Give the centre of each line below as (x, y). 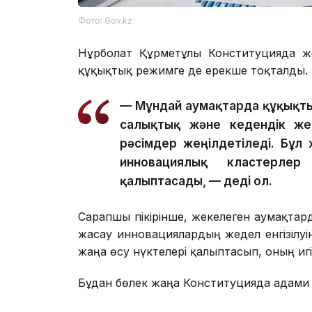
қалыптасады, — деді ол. (196, 181)
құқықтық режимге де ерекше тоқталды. (193, 70)
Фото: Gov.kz (105, 20)
